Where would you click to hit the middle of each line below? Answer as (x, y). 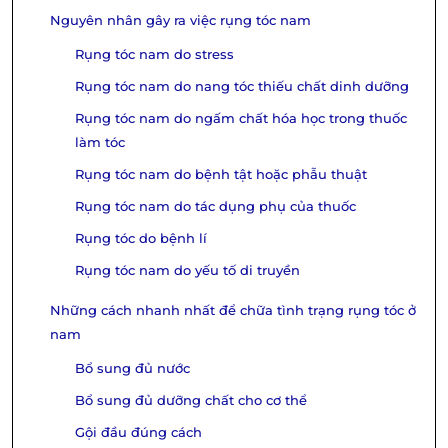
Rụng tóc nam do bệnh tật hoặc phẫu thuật (221, 174)
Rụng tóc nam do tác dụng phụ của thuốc (215, 206)
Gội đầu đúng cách (138, 432)
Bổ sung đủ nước (132, 368)
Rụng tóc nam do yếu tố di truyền (187, 270)
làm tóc (100, 142)
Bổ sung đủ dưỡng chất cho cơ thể (191, 400)
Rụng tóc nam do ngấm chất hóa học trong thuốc (241, 118)
